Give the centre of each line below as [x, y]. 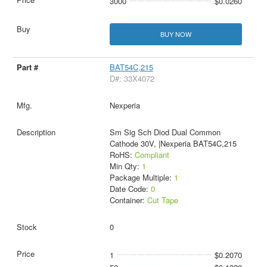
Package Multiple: [142, 178]
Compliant [152, 155]
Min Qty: [125, 166]
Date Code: [130, 189]
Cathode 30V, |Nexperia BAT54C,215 [173, 144]
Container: [128, 200]
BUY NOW [176, 34]
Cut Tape [162, 200]
